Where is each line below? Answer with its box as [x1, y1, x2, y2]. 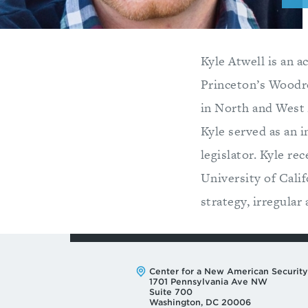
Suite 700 [149, 287, 192, 297]
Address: [135, 265, 185, 278]
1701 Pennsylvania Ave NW [149, 276, 267, 287]
